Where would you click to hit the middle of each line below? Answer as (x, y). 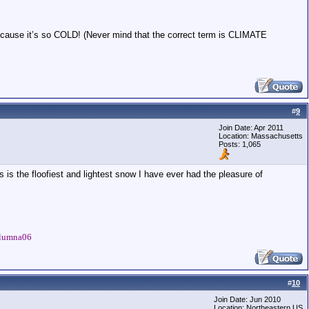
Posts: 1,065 (240, 144)
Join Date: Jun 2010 (247, 299)
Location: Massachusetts (261, 136)
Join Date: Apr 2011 (251, 128)
